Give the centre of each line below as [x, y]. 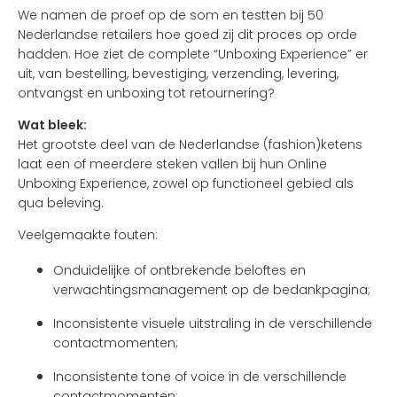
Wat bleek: [52, 125]
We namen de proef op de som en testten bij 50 [171, 15]
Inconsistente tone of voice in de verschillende [200, 377]
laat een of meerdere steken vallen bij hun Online [172, 164]
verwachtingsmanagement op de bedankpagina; [212, 290]
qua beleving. [61, 203]
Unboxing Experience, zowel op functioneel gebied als [186, 183]
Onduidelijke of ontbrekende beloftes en [179, 270]
